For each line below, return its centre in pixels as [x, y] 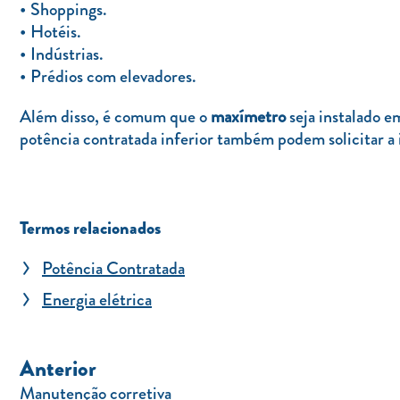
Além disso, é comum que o [115, 117]
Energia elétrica [97, 300]
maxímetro [248, 117]
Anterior [58, 369]
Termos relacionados [90, 228]
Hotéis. [56, 32]
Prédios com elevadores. [113, 76]
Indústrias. [67, 54]
